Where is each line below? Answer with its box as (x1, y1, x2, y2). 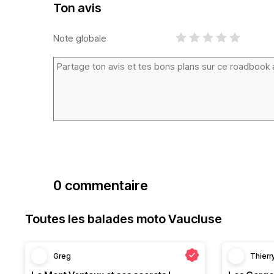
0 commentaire (53, 177, 148, 193)
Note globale (53, 32, 106, 44)
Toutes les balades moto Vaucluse (25, 212, 222, 226)
